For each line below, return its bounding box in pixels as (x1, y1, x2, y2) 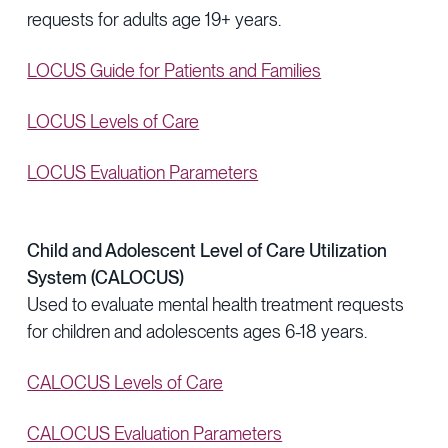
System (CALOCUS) (27, 267, 185, 288)
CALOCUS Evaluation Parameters (27, 423, 283, 444)
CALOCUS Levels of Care (27, 372, 224, 393)
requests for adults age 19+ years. (27, 9, 282, 30)
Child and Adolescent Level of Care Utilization (27, 240, 388, 261)
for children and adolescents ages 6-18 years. (27, 321, 368, 342)
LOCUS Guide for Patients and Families (27, 60, 322, 81)
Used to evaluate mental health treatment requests (27, 294, 405, 315)
